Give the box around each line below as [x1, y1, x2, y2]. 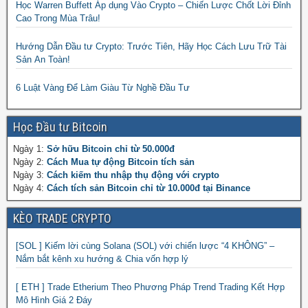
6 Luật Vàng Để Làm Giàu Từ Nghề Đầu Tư [16, 82, 190, 93]
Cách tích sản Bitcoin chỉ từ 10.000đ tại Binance [47, 182, 250, 193]
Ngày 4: [13, 182, 47, 193]
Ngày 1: [13, 143, 47, 154]
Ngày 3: [13, 169, 47, 180]
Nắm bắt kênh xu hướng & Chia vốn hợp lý [16, 253, 188, 264]
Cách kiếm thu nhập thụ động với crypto [47, 169, 219, 180]
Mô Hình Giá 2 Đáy [16, 294, 92, 305]
